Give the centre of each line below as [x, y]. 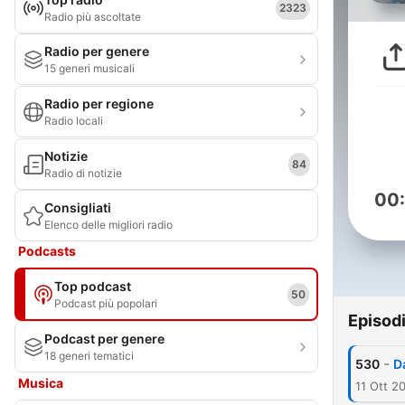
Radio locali [74, 121]
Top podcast [93, 286]
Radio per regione [99, 104]
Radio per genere [97, 51]
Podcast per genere [104, 339]
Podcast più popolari [106, 303]
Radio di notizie [83, 173]
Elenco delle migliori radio [108, 225]
